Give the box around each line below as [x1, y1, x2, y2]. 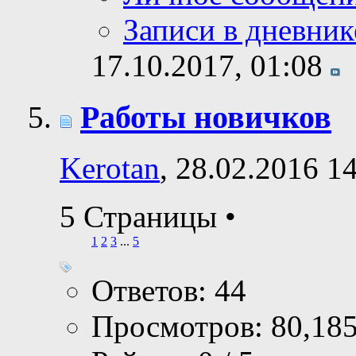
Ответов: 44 [91, 273, 246, 308]
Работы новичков [80, 99, 331, 135]
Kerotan [60, 151, 160, 186]
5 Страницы [60, 199, 225, 234]
